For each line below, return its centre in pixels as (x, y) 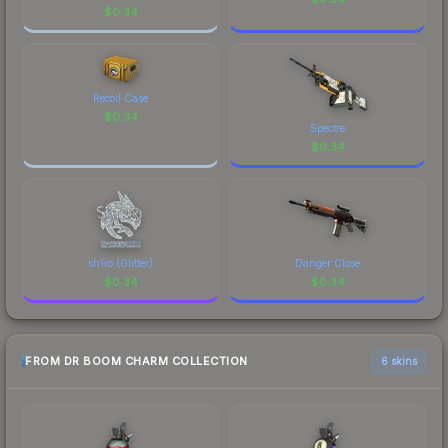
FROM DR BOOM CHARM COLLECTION (136, 361)
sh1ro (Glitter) (120, 262)
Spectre (327, 127)
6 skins (399, 360)
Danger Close (327, 262)
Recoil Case (120, 97)
